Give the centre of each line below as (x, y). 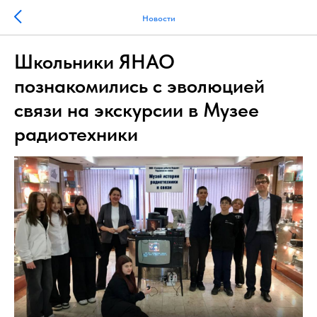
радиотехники (76, 134)
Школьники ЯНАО (94, 62)
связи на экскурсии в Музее (137, 110)
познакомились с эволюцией (139, 86)
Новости (158, 18)
